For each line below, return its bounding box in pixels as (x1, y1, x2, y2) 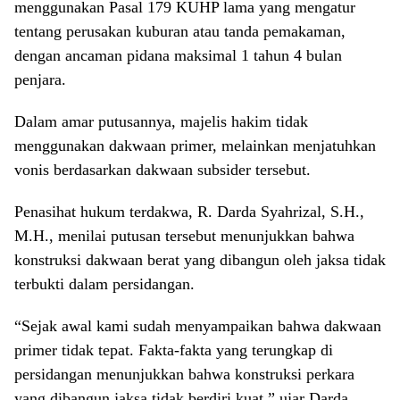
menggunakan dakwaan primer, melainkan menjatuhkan (14, 136, 376, 154)
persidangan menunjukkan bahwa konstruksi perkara (14, 364, 354, 383)
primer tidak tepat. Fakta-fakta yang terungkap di (14, 340, 333, 359)
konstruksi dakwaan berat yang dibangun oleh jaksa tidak (14, 250, 386, 269)
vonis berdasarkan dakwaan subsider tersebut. (14, 160, 311, 179)
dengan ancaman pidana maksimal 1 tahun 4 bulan (14, 46, 342, 64)
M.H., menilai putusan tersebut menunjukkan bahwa (14, 226, 354, 245)
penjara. (14, 70, 66, 88)
